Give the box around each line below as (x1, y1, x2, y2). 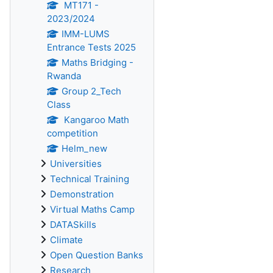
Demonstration (50, 188, 114, 200)
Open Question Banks (50, 249, 143, 261)
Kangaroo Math (61, 114, 129, 126)
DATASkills (50, 219, 96, 230)
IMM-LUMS (61, 28, 110, 40)
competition (47, 127, 98, 139)
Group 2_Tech (61, 85, 121, 97)
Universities (50, 158, 102, 169)
